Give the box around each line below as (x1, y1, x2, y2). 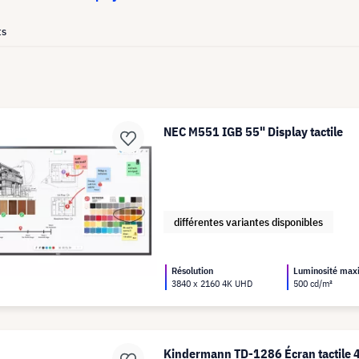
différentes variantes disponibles (174, 214, 324, 229)
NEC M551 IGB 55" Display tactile (163, 123, 344, 139)
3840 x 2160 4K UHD (171, 277, 253, 290)
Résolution (171, 264, 214, 277)
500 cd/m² (293, 277, 333, 290)
